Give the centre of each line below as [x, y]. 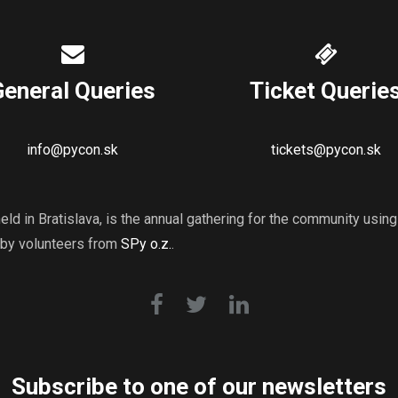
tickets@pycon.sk [326, 149]
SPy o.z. [146, 243]
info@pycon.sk [72, 149]
